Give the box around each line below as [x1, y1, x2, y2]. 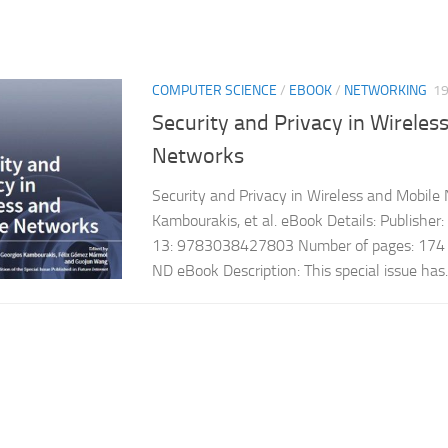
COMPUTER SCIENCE [152, 81, 277, 99]
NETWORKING [344, 81, 427, 99]
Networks [152, 143, 244, 170]
